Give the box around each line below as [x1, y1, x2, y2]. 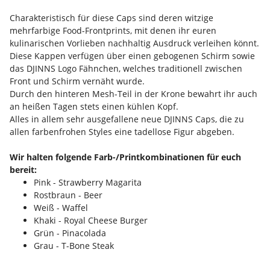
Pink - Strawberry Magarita [34, 177, 142, 189]
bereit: [10, 164, 37, 176]
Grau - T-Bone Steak [34, 240, 114, 252]
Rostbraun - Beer [34, 189, 102, 201]
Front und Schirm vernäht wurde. [10, 75, 145, 87]
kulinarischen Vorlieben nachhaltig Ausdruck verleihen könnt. [10, 37, 259, 49]
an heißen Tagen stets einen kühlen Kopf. [10, 101, 178, 113]
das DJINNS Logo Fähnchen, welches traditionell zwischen [10, 63, 242, 75]
